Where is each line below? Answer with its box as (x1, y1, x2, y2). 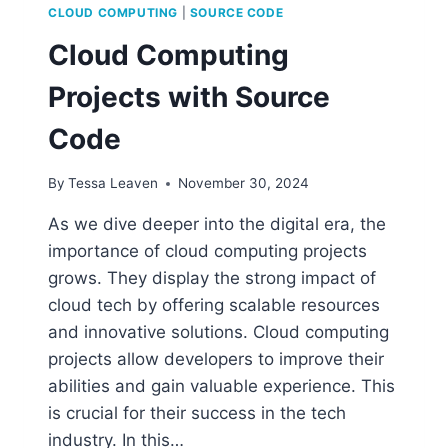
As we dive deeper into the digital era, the (48, 214, 386, 235)
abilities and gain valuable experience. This (48, 376, 395, 397)
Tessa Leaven (68, 175, 159, 192)
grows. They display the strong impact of (48, 268, 376, 289)
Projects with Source (48, 79, 330, 114)
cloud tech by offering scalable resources (48, 295, 380, 316)
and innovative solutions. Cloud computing (48, 322, 389, 343)
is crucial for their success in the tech (48, 403, 346, 424)
